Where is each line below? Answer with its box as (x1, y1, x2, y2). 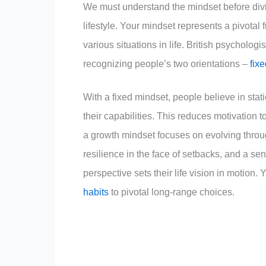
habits (83, 186, 109, 197)
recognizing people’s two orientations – (83, 58, 250, 69)
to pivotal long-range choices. (109, 186, 235, 197)
